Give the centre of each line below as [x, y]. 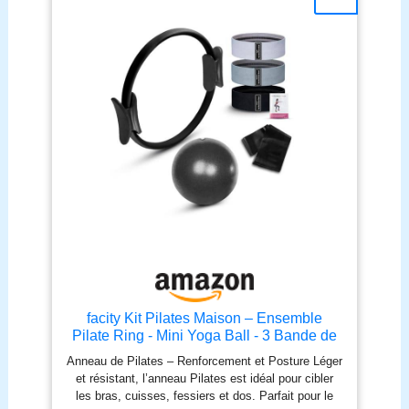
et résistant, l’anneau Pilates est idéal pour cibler [204, 378]
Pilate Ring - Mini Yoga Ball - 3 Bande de [204, 336]
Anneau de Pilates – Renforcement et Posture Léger [204, 361]
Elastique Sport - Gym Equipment [204, 370]
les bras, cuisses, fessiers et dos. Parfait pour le [204, 395]
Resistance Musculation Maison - [204, 353]
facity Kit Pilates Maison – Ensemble [204, 318]
